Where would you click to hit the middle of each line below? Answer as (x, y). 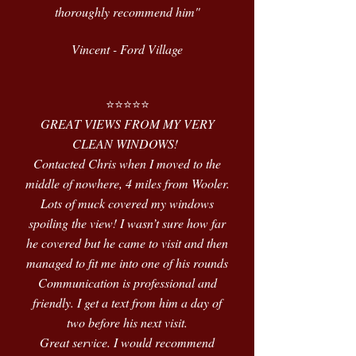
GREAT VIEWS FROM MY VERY (127, 124)
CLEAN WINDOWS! (127, 143)
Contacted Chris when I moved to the (127, 163)
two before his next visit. (127, 322)
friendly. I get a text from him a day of (127, 302)
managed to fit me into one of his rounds (127, 263)
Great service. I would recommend (127, 342)
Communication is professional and (127, 282)
